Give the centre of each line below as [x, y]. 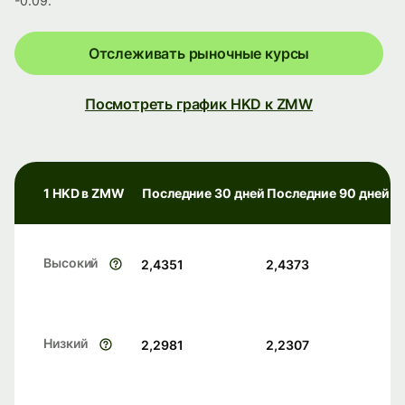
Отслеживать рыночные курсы [199, 54]
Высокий [71, 263]
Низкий [66, 344]
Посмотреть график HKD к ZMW [199, 104]
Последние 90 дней [328, 193]
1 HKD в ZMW [85, 193]
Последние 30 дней [203, 193]
